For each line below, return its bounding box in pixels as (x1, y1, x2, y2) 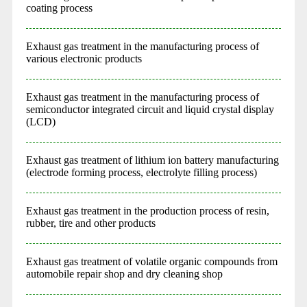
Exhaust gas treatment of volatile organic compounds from (25, 255, 278, 267)
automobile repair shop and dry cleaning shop (25, 267, 223, 280)
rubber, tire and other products (25, 217, 156, 229)
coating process (25, 1, 93, 14)
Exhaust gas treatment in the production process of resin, (25, 204, 269, 217)
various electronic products (25, 52, 142, 64)
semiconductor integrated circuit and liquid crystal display (25, 103, 274, 115)
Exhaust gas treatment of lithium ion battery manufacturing (25, 153, 279, 166)
